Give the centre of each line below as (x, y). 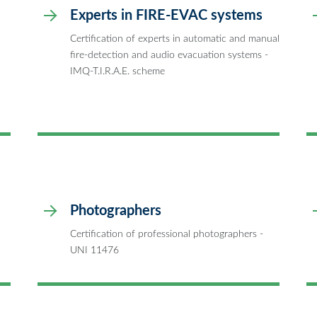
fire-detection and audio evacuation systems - (169, 54)
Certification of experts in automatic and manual (175, 38)
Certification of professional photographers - (167, 234)
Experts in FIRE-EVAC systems (166, 15)
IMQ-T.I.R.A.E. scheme (117, 71)
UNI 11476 (94, 250)
